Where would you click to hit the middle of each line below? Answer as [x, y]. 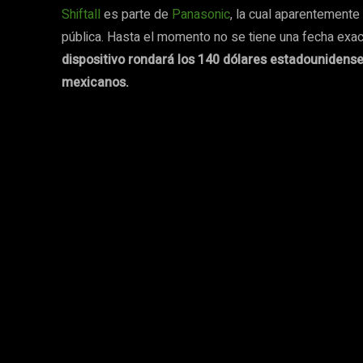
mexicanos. [95, 83]
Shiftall [81, 15]
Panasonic [201, 15]
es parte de [136, 15]
